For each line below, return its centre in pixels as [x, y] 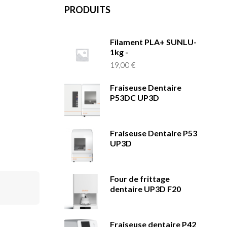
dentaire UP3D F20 [145, 188]
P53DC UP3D [135, 97]
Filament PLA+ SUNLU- [153, 42]
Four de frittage [140, 178]
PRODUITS [87, 9]
